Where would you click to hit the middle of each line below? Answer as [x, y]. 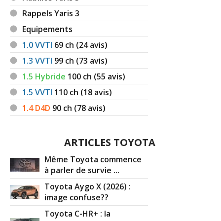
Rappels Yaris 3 [51, 13]
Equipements [48, 29]
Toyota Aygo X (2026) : [88, 186]
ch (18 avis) [91, 92]
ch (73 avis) [87, 60]
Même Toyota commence [93, 159]
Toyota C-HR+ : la [78, 213]
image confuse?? [77, 198]
